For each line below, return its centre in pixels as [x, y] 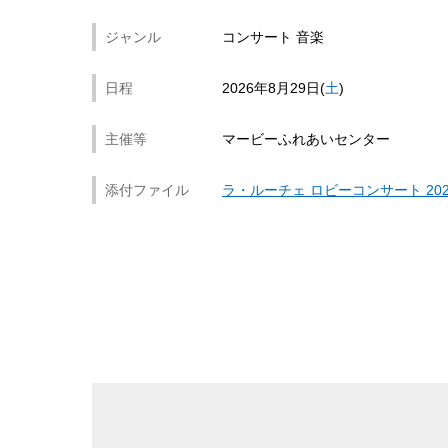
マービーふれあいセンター [306, 139]
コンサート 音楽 [273, 37]
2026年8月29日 [271, 88]
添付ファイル [147, 190]
